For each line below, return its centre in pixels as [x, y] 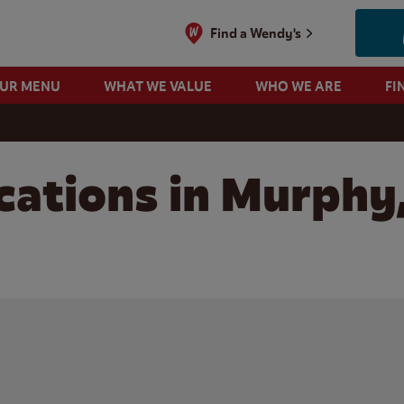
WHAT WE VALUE [157, 86]
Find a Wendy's [256, 33]
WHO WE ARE [298, 86]
